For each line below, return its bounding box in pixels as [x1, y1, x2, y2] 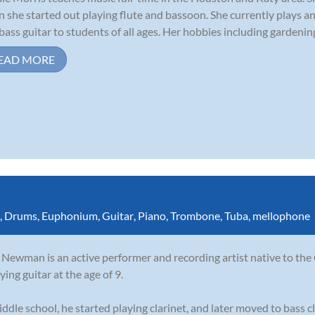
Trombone [170, 208, 220, 222]
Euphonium [41, 208, 98, 222]
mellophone [252, 208, 310, 222]
